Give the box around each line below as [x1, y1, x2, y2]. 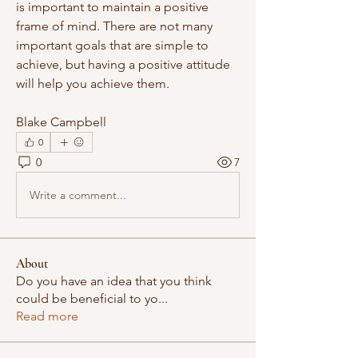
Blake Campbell [16, 114, 106, 130]
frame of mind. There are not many [16, 18, 213, 34]
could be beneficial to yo [16, 291, 158, 307]
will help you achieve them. [16, 76, 169, 92]
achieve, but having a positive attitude [16, 57, 230, 73]
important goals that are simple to [16, 38, 209, 54]
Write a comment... [30, 187, 126, 202]
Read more [16, 308, 78, 324]
